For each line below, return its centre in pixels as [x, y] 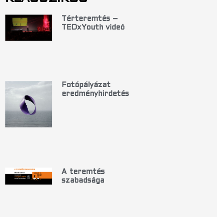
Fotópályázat [86, 85]
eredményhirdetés [95, 94]
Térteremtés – [89, 19]
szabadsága [83, 181]
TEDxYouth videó [93, 28]
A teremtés [83, 172]
